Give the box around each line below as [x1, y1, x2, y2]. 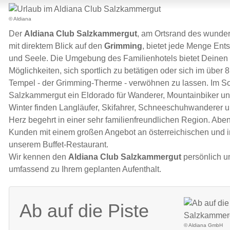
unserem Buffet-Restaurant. [9, 140, 110, 149]
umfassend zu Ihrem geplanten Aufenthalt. [9, 164, 161, 174]
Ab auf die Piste [20, 200, 149, 221]
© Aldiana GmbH [184, 222, 223, 228]
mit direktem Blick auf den [9, 41, 104, 50]
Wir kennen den [9, 152, 68, 161]
